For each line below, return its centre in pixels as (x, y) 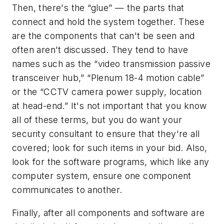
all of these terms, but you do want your (97, 120)
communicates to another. (67, 190)
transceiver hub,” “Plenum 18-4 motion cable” (108, 78)
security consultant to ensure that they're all (106, 134)
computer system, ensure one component (102, 176)
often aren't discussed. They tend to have (100, 50)
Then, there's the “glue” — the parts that (98, 8)
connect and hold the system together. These (108, 22)
